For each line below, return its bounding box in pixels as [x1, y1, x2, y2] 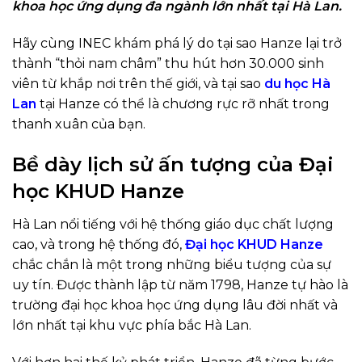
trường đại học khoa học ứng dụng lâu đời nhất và [12, 297, 338, 313]
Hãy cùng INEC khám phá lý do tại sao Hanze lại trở [12, 36, 342, 52]
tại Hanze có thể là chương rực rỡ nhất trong [40, 96, 330, 112]
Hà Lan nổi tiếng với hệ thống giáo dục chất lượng [12, 216, 334, 232]
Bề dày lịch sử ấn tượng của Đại [12, 152, 334, 176]
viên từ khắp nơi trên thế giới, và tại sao [12, 76, 261, 92]
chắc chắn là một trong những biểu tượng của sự [12, 256, 331, 272]
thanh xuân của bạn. [12, 116, 145, 133]
